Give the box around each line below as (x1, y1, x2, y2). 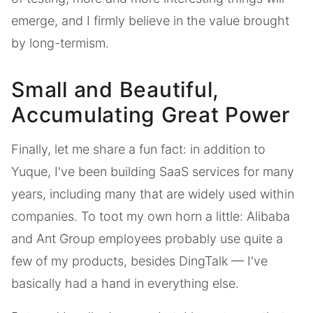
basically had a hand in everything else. (11, 275, 239, 291)
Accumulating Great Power (11, 101, 291, 127)
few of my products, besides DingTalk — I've (11, 253, 268, 268)
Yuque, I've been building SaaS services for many (11, 163, 294, 179)
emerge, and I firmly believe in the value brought (11, 13, 289, 28)
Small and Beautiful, (11, 76, 219, 102)
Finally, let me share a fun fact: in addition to (11, 141, 265, 156)
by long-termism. (11, 35, 109, 50)
